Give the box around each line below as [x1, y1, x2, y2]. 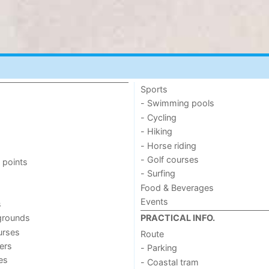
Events [140, 196, 168, 207]
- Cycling [140, 112, 177, 122]
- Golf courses [140, 154, 199, 165]
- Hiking [140, 126, 172, 137]
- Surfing [140, 168, 175, 179]
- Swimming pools [140, 98, 214, 109]
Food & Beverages [140, 182, 214, 193]
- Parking [140, 243, 177, 253]
